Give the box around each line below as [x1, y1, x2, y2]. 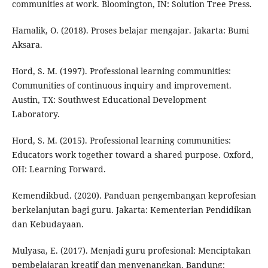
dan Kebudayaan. [11, 218, 84, 230]
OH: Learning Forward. [11, 163, 106, 175]
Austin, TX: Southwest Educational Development [11, 94, 206, 106]
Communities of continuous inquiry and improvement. [11, 80, 232, 92]
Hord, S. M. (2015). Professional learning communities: [11, 135, 231, 147]
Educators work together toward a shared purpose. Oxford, [11, 149, 254, 161]
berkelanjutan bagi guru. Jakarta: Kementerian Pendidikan [11, 204, 251, 216]
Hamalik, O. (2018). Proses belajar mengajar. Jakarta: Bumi [11, 25, 249, 36]
